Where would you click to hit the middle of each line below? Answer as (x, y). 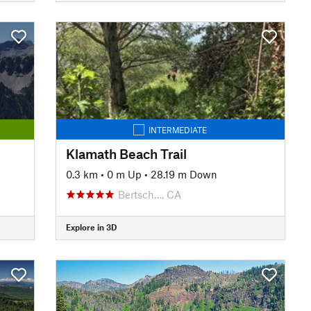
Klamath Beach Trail (126, 153)
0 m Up (124, 174)
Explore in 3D (91, 227)
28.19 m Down (184, 174)
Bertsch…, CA (149, 194)
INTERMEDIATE (178, 129)
